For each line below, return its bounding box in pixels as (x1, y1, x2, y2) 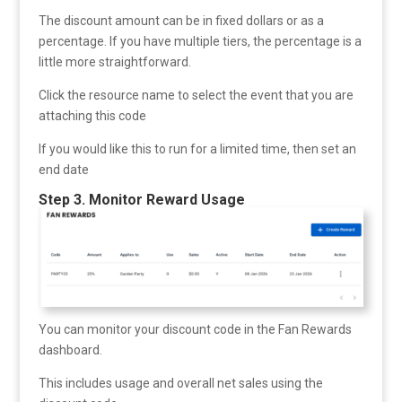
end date (38, 162, 89, 178)
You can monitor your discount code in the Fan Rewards (38, 321, 352, 336)
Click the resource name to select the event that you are (38, 88, 354, 103)
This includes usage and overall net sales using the (38, 375, 323, 390)
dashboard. (38, 342, 102, 357)
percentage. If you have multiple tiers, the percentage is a (38, 34, 362, 49)
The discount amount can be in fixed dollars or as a (38, 13, 324, 29)
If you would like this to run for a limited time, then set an (38, 142, 356, 157)
